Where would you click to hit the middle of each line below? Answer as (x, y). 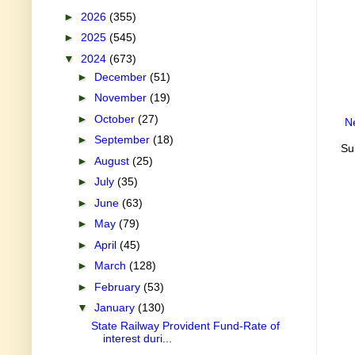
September (123, 140)
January (116, 308)
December (122, 76)
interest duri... (137, 339)
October (116, 118)
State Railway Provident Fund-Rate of (185, 326)
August (113, 160)
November (122, 98)
